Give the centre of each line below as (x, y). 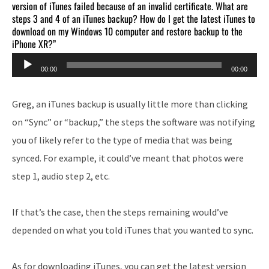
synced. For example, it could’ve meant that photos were (128, 158)
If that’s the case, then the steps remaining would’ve (120, 212)
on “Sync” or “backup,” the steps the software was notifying (134, 122)
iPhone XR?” (34, 44)
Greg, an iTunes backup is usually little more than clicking (130, 104)
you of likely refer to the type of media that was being (122, 140)
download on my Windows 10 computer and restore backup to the (127, 31)
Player (25, 79)
